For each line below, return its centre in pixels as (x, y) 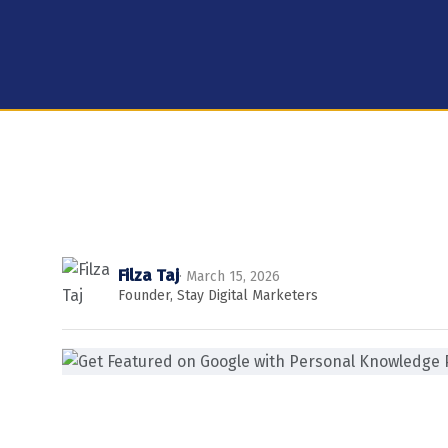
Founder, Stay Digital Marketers (218, 296)
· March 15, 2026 (229, 277)
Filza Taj (148, 276)
